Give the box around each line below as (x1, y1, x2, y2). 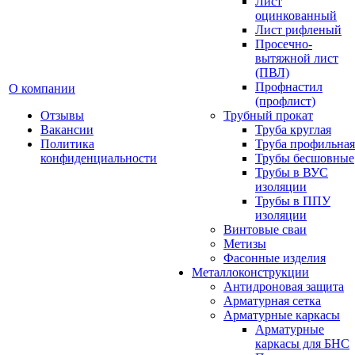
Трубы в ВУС (255, 166, 328, 179)
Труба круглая (255, 123, 331, 136)
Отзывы (40, 109, 84, 122)
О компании (9, 82, 75, 95)
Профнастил (255, 80, 323, 94)
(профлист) (255, 94, 315, 108)
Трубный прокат (223, 109, 313, 122)
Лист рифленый (255, 23, 342, 36)
